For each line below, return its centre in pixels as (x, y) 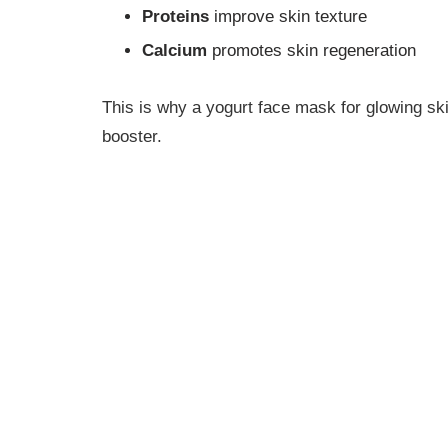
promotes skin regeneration (311, 50)
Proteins (175, 16)
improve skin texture (288, 16)
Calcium (174, 50)
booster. (132, 136)
